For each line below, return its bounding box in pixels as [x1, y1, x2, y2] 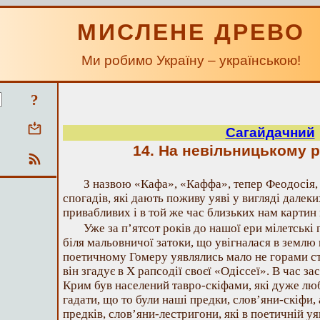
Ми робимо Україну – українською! [81, 53, 301, 68]
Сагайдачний [225, 125, 315, 140]
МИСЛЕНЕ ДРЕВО [77, 19, 305, 45]
